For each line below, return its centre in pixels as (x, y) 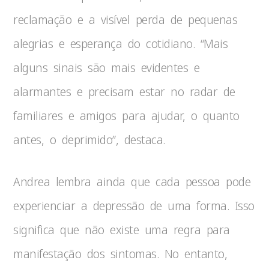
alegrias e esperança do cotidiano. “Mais (121, 44)
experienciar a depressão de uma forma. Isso (134, 206)
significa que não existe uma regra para (122, 230)
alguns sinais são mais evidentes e (107, 68)
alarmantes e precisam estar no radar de (124, 92)
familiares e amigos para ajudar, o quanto (126, 116)
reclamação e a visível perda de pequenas (125, 20)
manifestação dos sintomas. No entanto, (120, 254)
